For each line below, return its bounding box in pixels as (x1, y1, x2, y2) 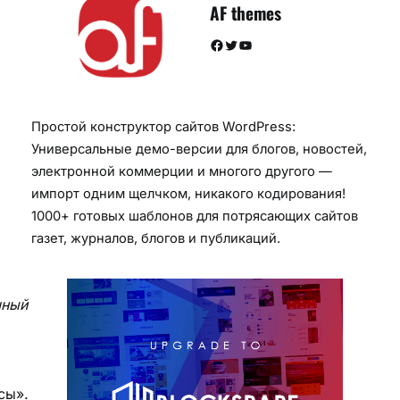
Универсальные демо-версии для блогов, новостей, (31, 141, 368, 158)
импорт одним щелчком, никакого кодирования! (31, 186, 346, 203)
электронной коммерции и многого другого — (31, 163, 333, 180)
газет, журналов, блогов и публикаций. (31, 230, 281, 247)
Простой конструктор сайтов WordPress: (31, 119, 296, 136)
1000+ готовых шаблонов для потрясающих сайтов (31, 208, 359, 225)
